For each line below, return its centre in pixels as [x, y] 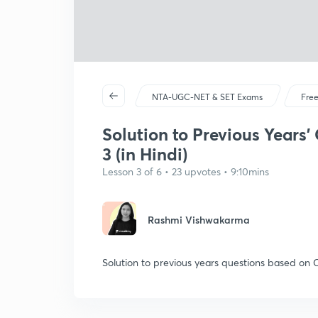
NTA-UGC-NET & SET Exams [208, 97]
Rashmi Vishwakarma [199, 220]
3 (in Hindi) [145, 154]
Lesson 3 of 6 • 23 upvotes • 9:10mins [186, 171]
